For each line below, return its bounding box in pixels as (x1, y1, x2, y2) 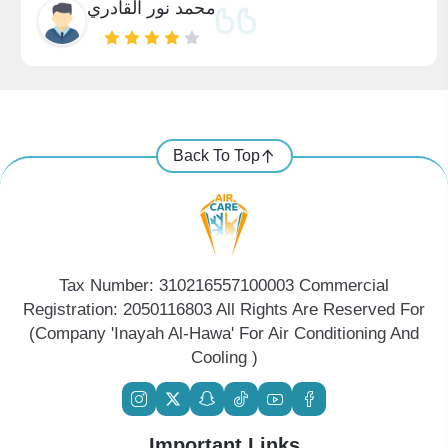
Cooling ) (190, 348, 258, 367)
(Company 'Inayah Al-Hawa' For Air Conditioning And (29, 324, 419, 343)
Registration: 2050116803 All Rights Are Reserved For (23, 300, 425, 319)
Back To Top (172, 147, 260, 164)
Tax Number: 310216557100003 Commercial (59, 276, 389, 295)
